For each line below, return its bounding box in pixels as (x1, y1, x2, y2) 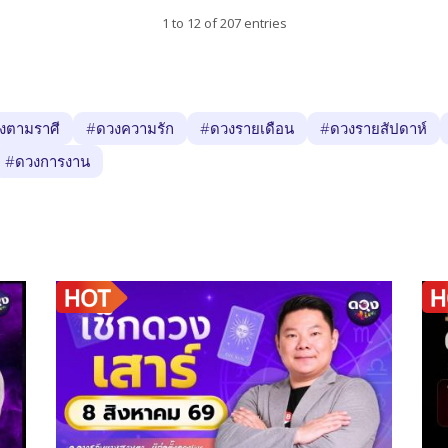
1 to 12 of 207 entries (161, 13, 287, 32)
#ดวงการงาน (5, 150, 90, 171)
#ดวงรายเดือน (200, 117, 294, 138)
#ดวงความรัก (86, 117, 174, 138)
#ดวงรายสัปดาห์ (320, 117, 427, 138)
